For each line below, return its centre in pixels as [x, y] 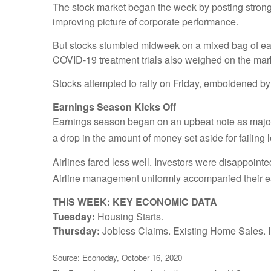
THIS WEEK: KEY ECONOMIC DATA [135, 201]
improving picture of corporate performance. [145, 22]
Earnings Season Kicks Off [114, 107]
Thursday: [76, 230]
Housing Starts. [129, 216]
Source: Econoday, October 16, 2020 [117, 258]
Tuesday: [74, 216]
